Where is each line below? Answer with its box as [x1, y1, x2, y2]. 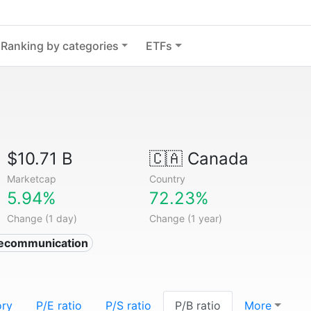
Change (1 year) [149, 212, 222, 224]
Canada [182, 149, 249, 169]
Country [149, 173, 185, 185]
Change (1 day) [7, 212, 78, 224]
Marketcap [7, 173, 57, 185]
